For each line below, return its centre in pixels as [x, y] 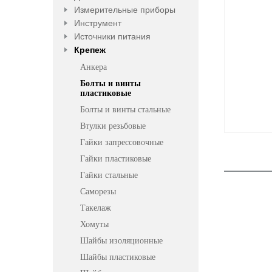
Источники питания [112, 36]
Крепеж [90, 50]
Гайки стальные [109, 175]
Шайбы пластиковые [118, 257]
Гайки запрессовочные [122, 142]
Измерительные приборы [125, 10]
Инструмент [98, 23]
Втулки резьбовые [113, 126]
